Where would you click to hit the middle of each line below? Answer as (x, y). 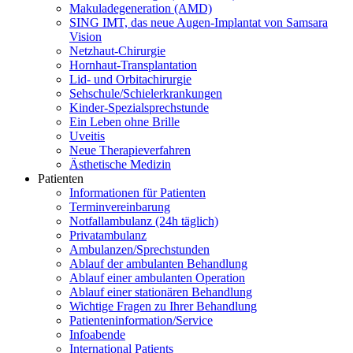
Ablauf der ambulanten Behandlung (158, 264)
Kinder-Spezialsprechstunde (139, 108)
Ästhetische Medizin (120, 164)
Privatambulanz (108, 235)
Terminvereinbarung (120, 207)
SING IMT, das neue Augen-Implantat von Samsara (199, 22)
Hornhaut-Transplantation (133, 65)
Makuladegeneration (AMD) (141, 8)
